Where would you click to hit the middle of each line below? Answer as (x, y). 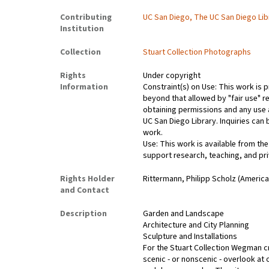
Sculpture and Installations (190, 237)
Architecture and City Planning (196, 225)
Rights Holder (87, 179)
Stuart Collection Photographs (197, 53)
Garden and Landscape (184, 214)
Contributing (86, 18)
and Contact (85, 191)
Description (83, 214)
